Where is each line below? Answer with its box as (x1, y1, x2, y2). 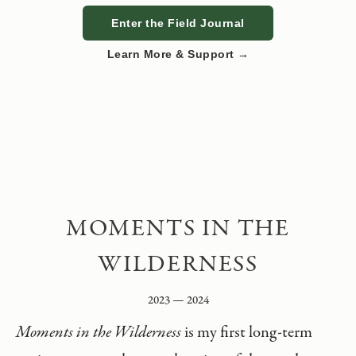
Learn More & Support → (106, 48, 250, 60)
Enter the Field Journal (111, 17, 245, 29)
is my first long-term (181, 321, 312, 344)
